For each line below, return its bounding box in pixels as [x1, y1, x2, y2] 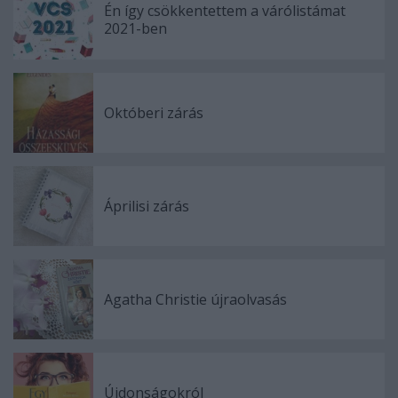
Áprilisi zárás [104, 196, 189, 217]
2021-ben [104, 19, 167, 39]
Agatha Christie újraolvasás [104, 290, 287, 310]
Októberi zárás [104, 103, 203, 123]
